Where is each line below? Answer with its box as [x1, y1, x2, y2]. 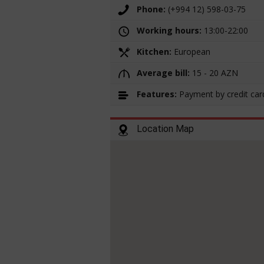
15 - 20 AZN [190, 67, 238, 79]
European [174, 46, 210, 58]
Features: [137, 88, 179, 100]
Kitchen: [137, 46, 174, 58]
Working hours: [137, 25, 202, 37]
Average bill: [137, 67, 190, 79]
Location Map [137, 123, 194, 135]
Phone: [137, 4, 166, 15]
